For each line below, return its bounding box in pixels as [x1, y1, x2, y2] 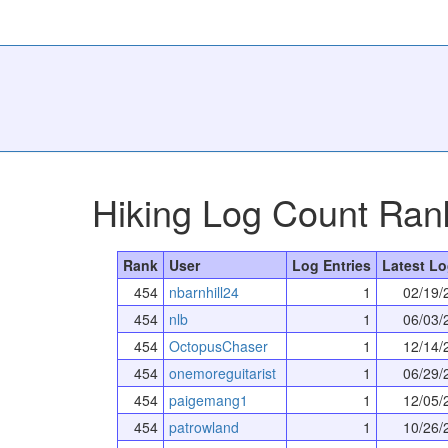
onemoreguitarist [168, 362, 276, 383]
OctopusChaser [168, 335, 268, 356]
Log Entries [291, 254, 371, 275]
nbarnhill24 [168, 281, 239, 302]
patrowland [168, 416, 239, 437]
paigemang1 [168, 389, 248, 410]
